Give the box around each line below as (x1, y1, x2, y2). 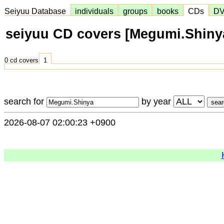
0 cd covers (4, 57, 38, 64)
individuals (71, 6, 117, 15)
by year (139, 96, 173, 106)
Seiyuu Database (4, 6, 70, 15)
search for (4, 96, 46, 106)
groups (119, 6, 151, 15)
